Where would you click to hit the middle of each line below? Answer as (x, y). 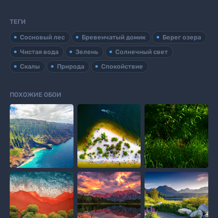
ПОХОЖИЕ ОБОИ (36, 95)
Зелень (87, 52)
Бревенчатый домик (114, 37)
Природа (71, 66)
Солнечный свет (142, 52)
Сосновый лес (42, 37)
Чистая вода (39, 52)
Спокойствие (122, 66)
